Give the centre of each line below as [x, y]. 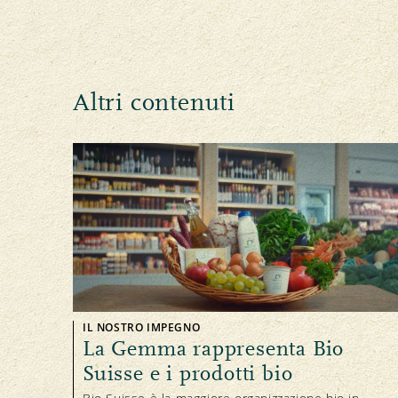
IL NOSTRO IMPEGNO [142, 327]
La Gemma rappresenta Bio [214, 348]
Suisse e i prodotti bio [188, 373]
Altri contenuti [154, 103]
